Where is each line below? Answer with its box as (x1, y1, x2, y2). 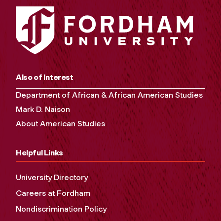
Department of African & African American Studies (16, 90, 203, 100)
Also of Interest (16, 73, 74, 82)
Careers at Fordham (16, 188, 90, 198)
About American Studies (16, 119, 105, 129)
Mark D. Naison (16, 105, 70, 114)
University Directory (16, 173, 88, 183)
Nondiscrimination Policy (16, 204, 107, 214)
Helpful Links (16, 148, 63, 158)
